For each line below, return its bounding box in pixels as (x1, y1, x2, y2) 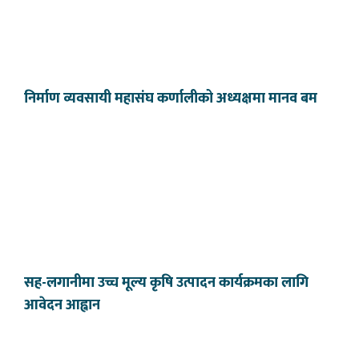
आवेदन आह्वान (24, 293, 100, 317)
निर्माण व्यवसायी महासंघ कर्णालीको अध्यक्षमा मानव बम (24, 87, 317, 111)
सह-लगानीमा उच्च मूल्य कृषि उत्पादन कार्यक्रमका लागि (24, 271, 309, 295)
